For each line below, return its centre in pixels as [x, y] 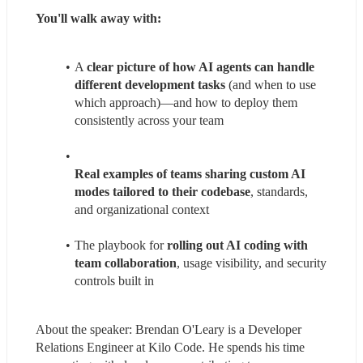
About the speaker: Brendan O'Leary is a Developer [169, 329]
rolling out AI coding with [237, 245]
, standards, [279, 191]
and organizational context [142, 209]
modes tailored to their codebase [162, 191]
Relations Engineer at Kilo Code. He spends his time [170, 347]
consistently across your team [149, 120]
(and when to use [271, 84]
